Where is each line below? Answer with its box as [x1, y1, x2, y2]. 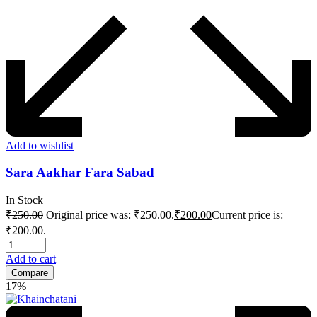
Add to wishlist [6, 139, 74, 151]
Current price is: [212, 209, 283, 221]
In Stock [6, 194, 43, 207]
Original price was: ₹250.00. [46, 209, 174, 221]
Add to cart [6, 253, 56, 265]
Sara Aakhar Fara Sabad [6, 165, 154, 180]
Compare [11, 267, 48, 279]
